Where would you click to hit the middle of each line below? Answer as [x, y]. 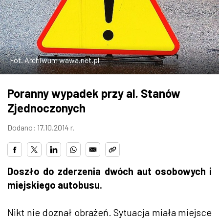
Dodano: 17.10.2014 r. [41, 127]
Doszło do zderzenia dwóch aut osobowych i [109, 171]
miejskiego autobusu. [55, 185]
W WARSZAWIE [42, 23]
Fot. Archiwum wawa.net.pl [55, 60]
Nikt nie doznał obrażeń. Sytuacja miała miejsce [109, 212]
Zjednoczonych [46, 108]
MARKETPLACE [42, 50]
